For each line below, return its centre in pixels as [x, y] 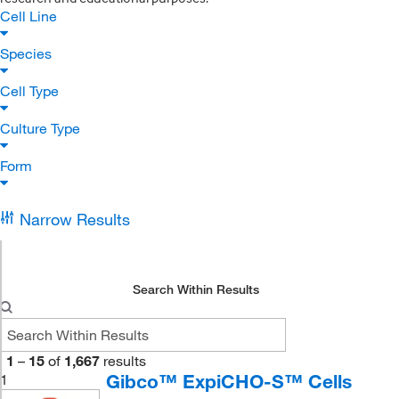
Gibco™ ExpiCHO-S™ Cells [228, 381]
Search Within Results [196, 289]
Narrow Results [74, 219]
